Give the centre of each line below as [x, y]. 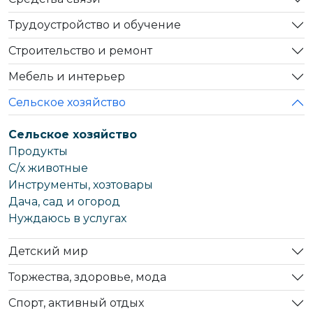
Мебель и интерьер [67, 77]
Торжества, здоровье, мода [87, 277]
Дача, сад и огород [64, 201]
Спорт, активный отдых [76, 303]
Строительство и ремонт [80, 51]
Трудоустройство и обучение [95, 25]
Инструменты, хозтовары [81, 184]
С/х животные [48, 168]
